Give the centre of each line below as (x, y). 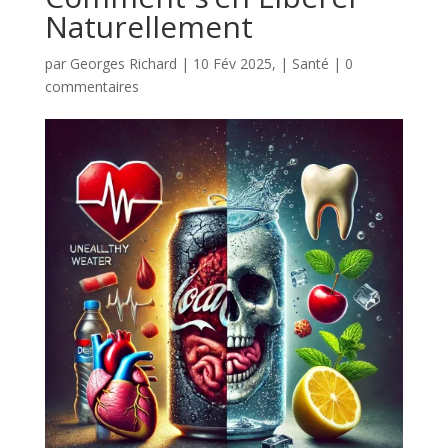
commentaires (91, 87)
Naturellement (148, 27)
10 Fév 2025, (234, 64)
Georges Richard (123, 64)
